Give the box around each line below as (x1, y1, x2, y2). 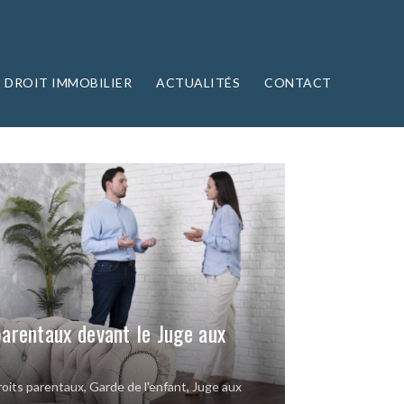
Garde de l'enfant (89, 378, 187, 394)
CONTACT (264, 75, 332, 90)
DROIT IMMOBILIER (5, 75, 133, 90)
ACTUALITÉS (156, 75, 241, 90)
